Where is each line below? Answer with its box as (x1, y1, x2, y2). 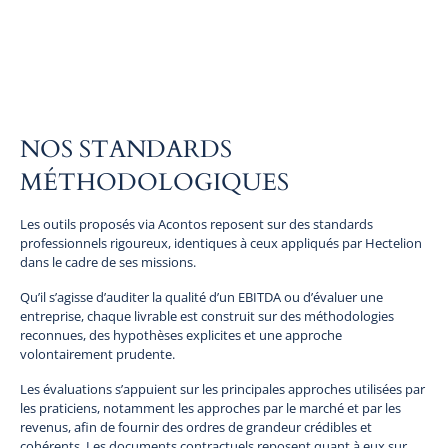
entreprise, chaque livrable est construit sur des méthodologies (20, 307, 394, 326)
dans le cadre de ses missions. (20, 253, 196, 272)
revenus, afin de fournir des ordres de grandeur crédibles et (20, 418, 372, 437)
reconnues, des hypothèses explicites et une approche (20, 326, 342, 345)
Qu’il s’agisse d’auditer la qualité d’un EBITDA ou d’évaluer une (20, 288, 383, 307)
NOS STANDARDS (20, 133, 232, 167)
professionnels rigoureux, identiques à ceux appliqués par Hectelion (20, 234, 422, 253)
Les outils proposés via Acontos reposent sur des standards (20, 215, 373, 234)
